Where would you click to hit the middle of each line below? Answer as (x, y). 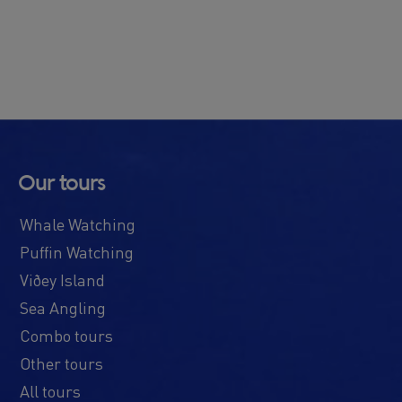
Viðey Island (62, 279)
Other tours (61, 363)
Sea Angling (63, 307)
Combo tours (66, 335)
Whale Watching (78, 223)
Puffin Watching (77, 251)
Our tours (61, 184)
